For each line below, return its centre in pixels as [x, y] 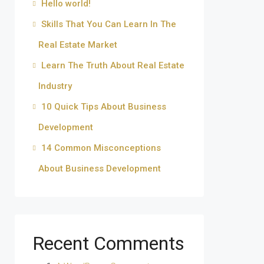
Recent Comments [108, 243]
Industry [55, 86]
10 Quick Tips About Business [104, 107]
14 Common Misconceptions [101, 148]
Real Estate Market [78, 45]
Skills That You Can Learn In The [109, 24]
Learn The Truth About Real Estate [113, 65]
